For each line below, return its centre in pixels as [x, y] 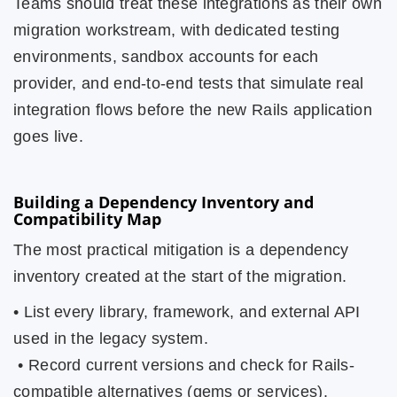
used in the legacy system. [111, 339]
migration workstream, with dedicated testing [177, 30]
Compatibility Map [87, 219]
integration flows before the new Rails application [193, 110]
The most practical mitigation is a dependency [181, 250]
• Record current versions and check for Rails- [184, 365]
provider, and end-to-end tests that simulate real [189, 83]
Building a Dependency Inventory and [163, 202]
